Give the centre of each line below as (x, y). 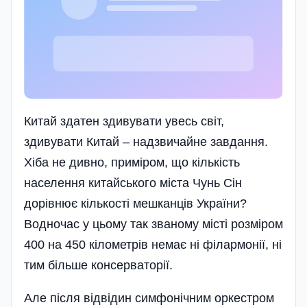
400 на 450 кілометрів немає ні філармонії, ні (153, 245)
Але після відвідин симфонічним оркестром (149, 298)
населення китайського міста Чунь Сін (133, 183)
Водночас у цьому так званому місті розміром (153, 224)
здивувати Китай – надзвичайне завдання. (146, 142)
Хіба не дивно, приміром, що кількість (132, 163)
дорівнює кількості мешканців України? (135, 204)
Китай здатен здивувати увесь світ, (124, 122)
